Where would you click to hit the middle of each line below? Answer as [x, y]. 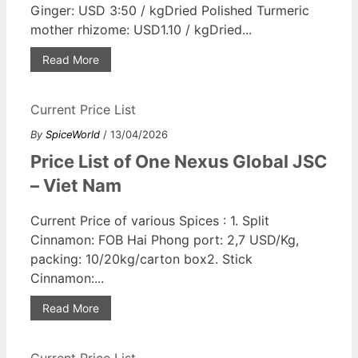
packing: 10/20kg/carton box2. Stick [141, 259]
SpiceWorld [73, 134]
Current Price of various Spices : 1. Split [150, 220]
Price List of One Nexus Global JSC [179, 161]
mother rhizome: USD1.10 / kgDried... [141, 29]
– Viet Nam [76, 185]
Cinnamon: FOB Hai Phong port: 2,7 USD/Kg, [165, 239]
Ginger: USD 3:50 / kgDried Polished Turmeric [170, 10]
